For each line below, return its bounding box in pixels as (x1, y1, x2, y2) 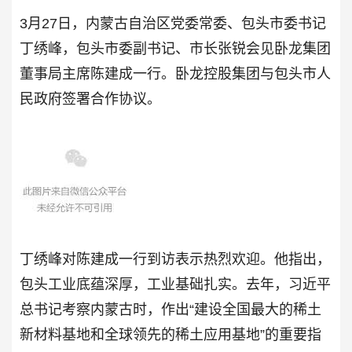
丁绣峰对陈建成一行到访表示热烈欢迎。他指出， (20, 251, 331, 267)
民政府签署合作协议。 (20, 90, 161, 107)
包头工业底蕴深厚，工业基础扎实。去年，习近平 (20, 276, 331, 292)
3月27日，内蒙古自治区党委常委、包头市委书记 (20, 15, 326, 31)
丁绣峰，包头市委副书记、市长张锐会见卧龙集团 (20, 40, 331, 57)
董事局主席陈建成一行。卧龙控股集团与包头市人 (20, 65, 331, 82)
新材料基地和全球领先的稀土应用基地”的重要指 (20, 326, 321, 343)
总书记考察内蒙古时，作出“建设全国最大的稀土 (20, 301, 321, 317)
